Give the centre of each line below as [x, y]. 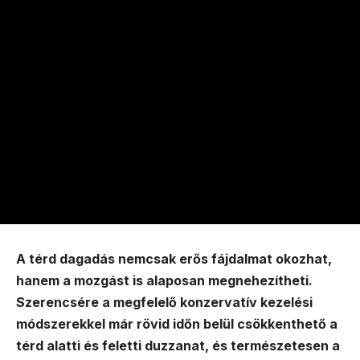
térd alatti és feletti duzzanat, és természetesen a [178, 346]
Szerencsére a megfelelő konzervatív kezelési [164, 303]
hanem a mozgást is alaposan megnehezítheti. [164, 281]
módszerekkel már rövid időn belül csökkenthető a [177, 324]
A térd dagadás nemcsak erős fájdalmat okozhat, [174, 259]
